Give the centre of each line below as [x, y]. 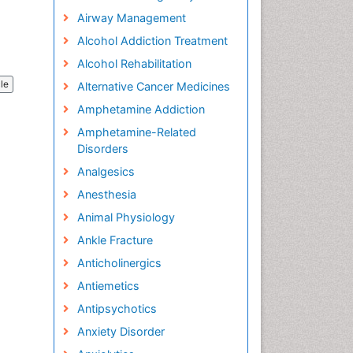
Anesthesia [106, 194]
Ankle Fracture [115, 240]
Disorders [102, 149]
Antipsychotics [117, 308]
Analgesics [106, 171]
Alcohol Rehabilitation [134, 63]
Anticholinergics [119, 263]
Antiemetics [108, 286]
